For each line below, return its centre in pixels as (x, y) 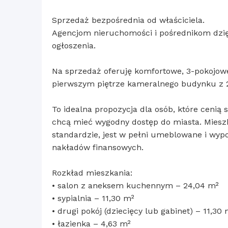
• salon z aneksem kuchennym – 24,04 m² (135, 186)
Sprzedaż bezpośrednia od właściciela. (128, 20)
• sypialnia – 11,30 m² (93, 198)
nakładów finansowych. (98, 148)
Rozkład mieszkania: (92, 173)
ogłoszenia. (74, 46)
